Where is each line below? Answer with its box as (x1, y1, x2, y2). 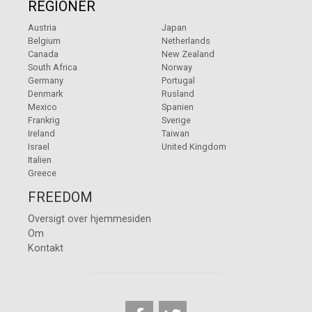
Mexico (28, 102, 57, 113)
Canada (28, 49, 58, 60)
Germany (28, 75, 63, 86)
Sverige (162, 115, 191, 126)
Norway (162, 62, 192, 73)
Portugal (162, 75, 195, 86)
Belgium (28, 36, 61, 47)
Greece (28, 168, 56, 179)
